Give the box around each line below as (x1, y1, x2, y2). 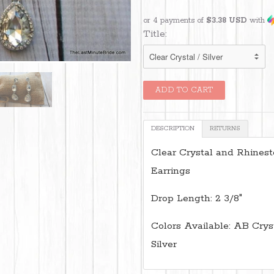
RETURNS (210, 124, 240, 133)
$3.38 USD (206, 15, 247, 25)
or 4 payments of (143, 15, 206, 25)
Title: (143, 27, 167, 40)
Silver (151, 237, 177, 251)
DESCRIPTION (151, 124, 194, 133)
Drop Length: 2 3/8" (151, 191, 242, 205)
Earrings (151, 164, 190, 177)
